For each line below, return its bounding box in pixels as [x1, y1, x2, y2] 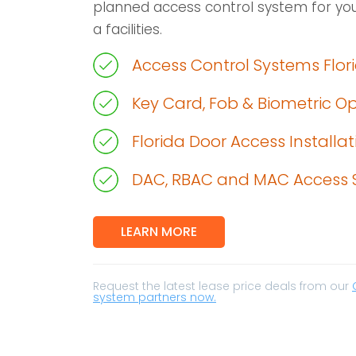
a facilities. [93, 20, 162, 39]
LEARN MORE [121, 222, 197, 241]
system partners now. [93, 289, 216, 305]
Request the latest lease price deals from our [93, 278, 352, 294]
